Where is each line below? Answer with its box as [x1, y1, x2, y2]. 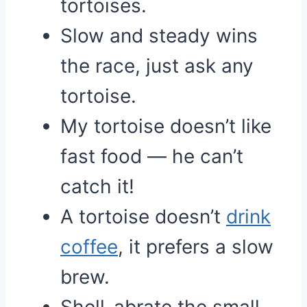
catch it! [60, 175, 134, 198]
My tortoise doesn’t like [60, 114, 271, 138]
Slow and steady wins [60, 24, 258, 47]
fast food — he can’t [60, 145, 243, 168]
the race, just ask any [60, 54, 254, 77]
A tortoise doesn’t [60, 205, 226, 228]
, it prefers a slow [118, 235, 273, 258]
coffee [60, 235, 118, 258]
